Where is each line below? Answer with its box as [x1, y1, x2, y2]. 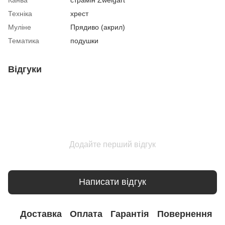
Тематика [8, 36, 39, 45]
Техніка [8, 9, 32, 18]
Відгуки [8, 64, 42, 74]
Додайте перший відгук [69, 140, 156, 149]
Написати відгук [79, 177, 146, 187]
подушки [70, 36, 98, 45]
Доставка [20, 209, 62, 219]
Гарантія [110, 209, 149, 219]
